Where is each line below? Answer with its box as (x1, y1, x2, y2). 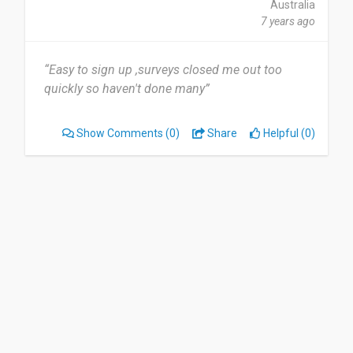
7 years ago (261, 15, 315, 28)
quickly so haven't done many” (44, 81, 210, 96)
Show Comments (76, 127, 164, 139)
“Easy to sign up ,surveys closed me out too (44, 62, 282, 77)
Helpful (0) (261, 127, 315, 139)
